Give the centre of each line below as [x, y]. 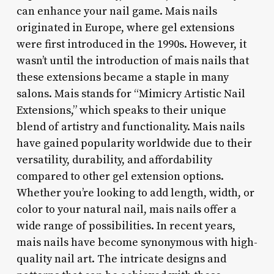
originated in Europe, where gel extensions [125, 28]
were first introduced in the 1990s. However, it [131, 44]
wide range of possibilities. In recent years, [126, 226]
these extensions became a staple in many [122, 77]
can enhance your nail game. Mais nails [117, 11]
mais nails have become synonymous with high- [137, 242]
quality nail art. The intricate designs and [121, 259]
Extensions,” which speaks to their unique [121, 110]
